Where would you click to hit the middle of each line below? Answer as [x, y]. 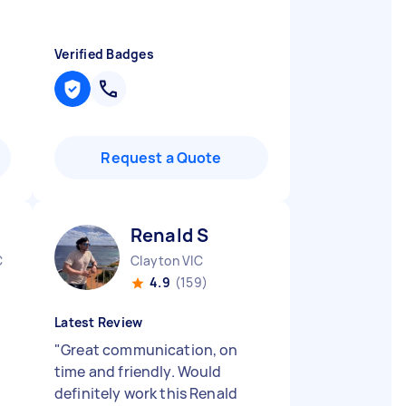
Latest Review [99, 322]
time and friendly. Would [138, 372]
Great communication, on [150, 350]
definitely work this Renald [146, 393]
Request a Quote [161, 158]
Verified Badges [104, 54]
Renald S [170, 235]
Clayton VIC [167, 261]
